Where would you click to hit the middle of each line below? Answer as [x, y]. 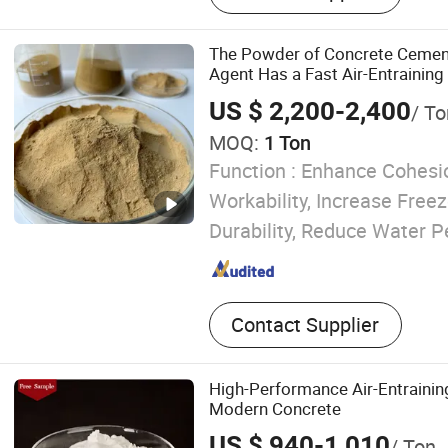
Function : [252, 170]
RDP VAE [248, 19]
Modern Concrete [274, 408]
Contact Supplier [305, 325]
